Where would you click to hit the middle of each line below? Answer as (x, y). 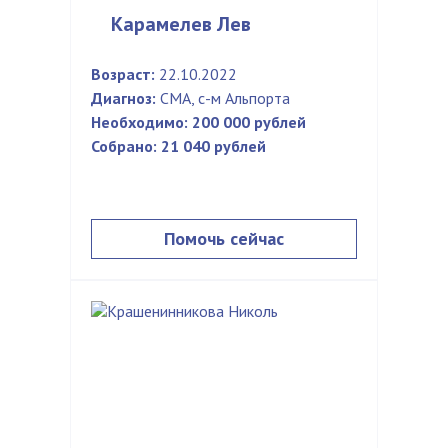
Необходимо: (139, 122)
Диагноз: (123, 98)
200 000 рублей (249, 122)
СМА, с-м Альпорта (223, 98)
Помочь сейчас (224, 238)
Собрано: (124, 146)
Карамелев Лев (181, 24)
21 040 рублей (213, 146)
